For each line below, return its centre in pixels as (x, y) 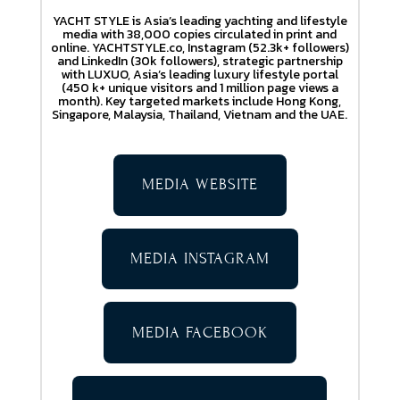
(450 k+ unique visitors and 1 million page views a (200, 87)
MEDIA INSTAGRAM (200, 259)
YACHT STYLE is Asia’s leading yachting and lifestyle (200, 21)
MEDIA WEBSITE (200, 185)
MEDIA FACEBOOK (200, 332)
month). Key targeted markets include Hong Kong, (200, 101)
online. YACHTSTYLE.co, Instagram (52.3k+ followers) (200, 47)
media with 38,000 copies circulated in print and (200, 34)
